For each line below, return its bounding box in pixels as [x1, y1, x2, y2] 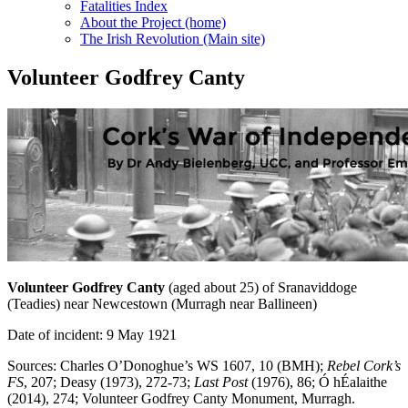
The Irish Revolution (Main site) [80, 31, 265, 47]
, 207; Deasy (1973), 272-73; [24, 374, 194, 391]
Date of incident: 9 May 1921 [7, 327, 177, 343]
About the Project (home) [80, 15, 226, 31]
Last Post [194, 374, 248, 391]
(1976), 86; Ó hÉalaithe [248, 374, 387, 391]
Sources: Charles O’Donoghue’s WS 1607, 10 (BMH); [7, 358, 327, 374]
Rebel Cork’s [327, 358, 401, 374]
